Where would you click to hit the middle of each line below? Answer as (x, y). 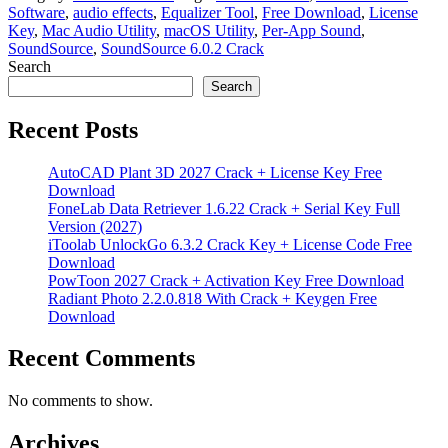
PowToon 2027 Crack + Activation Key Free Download (226, 280)
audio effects (113, 12)
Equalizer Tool (207, 12)
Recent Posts (73, 129)
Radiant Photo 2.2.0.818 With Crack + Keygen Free (212, 298)
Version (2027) (95, 226)
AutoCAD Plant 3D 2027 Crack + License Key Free (215, 172)
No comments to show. (80, 401)
